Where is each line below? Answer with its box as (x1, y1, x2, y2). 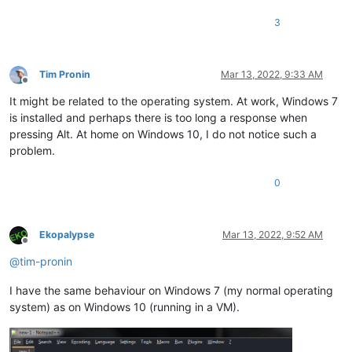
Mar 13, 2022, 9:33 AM (221, 68, 323, 80)
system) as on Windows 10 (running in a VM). (9, 299, 240, 313)
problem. (9, 143, 55, 157)
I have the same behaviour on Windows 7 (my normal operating (9, 283, 333, 297)
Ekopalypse (39, 228, 94, 240)
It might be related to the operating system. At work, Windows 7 (9, 93, 338, 108)
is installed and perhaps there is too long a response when (9, 110, 307, 124)
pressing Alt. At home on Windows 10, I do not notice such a (9, 126, 317, 141)
